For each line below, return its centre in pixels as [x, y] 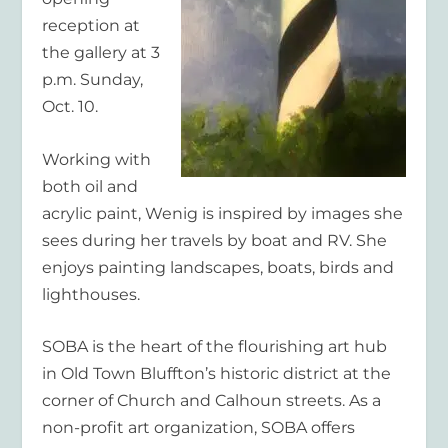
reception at [91, 25]
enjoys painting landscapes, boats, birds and [218, 267]
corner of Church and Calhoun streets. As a [212, 401]
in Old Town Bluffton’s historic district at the [217, 374]
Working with [97, 159]
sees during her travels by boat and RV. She [215, 240]
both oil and [90, 186]
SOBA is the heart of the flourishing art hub [215, 347]
